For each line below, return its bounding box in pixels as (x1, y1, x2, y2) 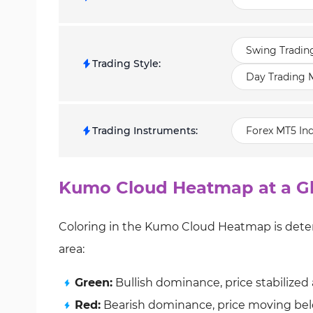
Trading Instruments (92, 124, 196, 137)
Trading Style (92, 57, 159, 70)
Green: (75, 276, 112, 289)
